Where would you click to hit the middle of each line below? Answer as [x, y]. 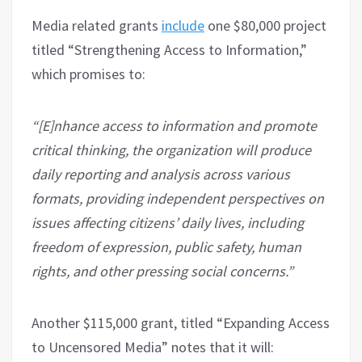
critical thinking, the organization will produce [171, 150]
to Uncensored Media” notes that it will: [153, 347]
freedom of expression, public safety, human [166, 247]
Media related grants [97, 26]
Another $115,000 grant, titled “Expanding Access [181, 323]
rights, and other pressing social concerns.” [162, 271]
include [183, 26]
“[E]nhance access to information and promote [174, 126]
